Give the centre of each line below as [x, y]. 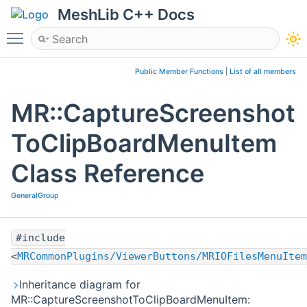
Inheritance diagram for [80, 285]
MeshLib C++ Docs [126, 14]
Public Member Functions [179, 72]
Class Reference [108, 174]
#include [40, 238]
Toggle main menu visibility [101, 32]
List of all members [263, 72]
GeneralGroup [35, 196]
